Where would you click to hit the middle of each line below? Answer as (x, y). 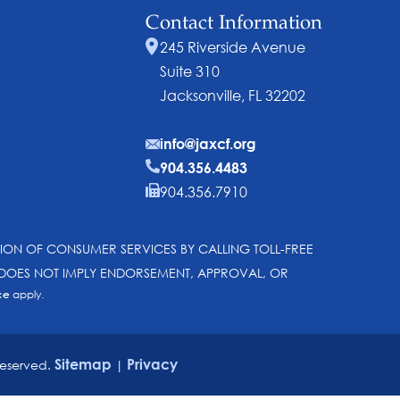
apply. (27, 294)
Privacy (152, 364)
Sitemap (83, 364)
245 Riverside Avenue (233, 47)
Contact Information (234, 24)
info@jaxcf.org (208, 143)
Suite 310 (190, 71)
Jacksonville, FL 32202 (233, 95)
